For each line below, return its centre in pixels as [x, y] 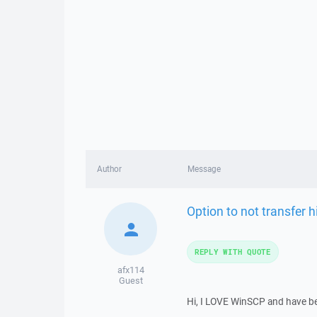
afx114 [131, 270]
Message [204, 169]
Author [109, 169]
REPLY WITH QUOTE [232, 252]
